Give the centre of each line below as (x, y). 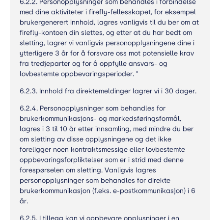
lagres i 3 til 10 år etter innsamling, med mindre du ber (107, 129)
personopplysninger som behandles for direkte (95, 180)
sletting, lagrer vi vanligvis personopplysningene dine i (107, 43)
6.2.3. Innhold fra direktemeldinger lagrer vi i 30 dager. (108, 91)
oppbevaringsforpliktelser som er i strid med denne (102, 160)
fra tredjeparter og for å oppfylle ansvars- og (94, 64)
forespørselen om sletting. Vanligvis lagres (88, 170)
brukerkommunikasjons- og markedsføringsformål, (100, 119)
